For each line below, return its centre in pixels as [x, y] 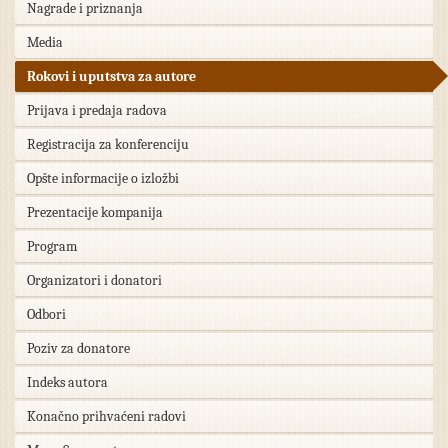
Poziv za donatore [78, 348]
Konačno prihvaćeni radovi [106, 416]
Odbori [46, 314]
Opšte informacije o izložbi [103, 178]
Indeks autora [67, 382]
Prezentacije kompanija [95, 212]
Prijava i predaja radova [97, 110]
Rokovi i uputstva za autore [111, 76]
